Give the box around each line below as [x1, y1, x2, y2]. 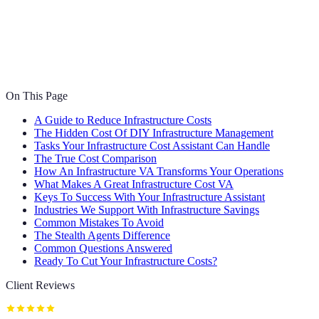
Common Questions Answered [34, 242, 172, 255]
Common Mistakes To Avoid [34, 216, 164, 229]
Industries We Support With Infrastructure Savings [34, 204, 259, 216]
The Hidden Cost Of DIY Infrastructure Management [34, 127, 273, 140]
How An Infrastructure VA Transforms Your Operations [34, 165, 283, 178]
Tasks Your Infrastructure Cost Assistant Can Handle [34, 140, 270, 152]
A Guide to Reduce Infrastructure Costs [34, 114, 211, 127]
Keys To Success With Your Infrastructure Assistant [34, 191, 265, 204]
